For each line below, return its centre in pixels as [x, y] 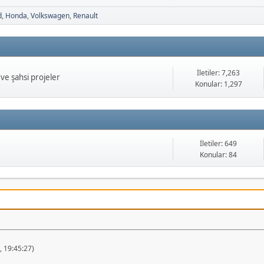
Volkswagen [50, 16]
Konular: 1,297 [218, 84]
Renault [85, 16]
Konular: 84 [218, 155]
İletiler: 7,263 [218, 72]
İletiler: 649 [218, 144]
